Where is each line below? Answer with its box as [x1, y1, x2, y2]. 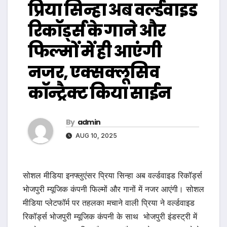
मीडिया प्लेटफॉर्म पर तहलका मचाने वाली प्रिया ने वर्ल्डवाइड [23, 198, 195, 208]
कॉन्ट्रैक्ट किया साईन [28, 82, 171, 105]
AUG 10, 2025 [74, 132, 117, 140]
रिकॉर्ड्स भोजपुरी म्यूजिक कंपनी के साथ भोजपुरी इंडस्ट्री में [23, 211, 197, 222]
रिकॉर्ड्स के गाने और [28, 19, 166, 43]
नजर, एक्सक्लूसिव [28, 61, 159, 84]
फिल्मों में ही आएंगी [28, 40, 161, 63]
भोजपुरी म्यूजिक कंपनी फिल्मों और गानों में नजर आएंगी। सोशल [23, 184, 204, 195]
